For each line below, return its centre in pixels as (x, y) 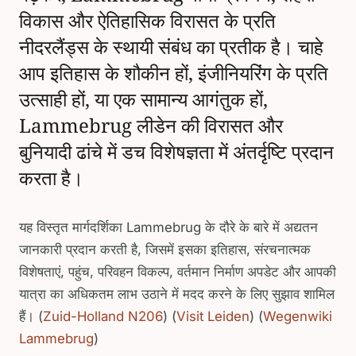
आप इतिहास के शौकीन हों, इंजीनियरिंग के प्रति (174, 72)
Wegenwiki (298, 316)
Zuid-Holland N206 (103, 316)
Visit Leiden (213, 316)
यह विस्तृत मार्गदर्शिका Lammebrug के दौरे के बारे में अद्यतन (168, 227)
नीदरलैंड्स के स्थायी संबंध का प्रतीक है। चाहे (171, 46)
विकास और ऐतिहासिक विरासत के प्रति (147, 20)
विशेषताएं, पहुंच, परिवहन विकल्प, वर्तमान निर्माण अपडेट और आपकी (178, 271)
